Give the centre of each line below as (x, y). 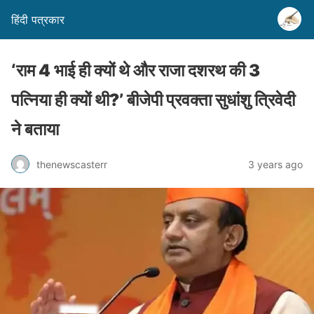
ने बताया (35, 129)
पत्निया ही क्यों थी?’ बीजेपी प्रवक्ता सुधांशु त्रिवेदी (153, 100)
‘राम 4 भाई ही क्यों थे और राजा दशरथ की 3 (136, 70)
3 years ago (275, 164)
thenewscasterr (72, 164)
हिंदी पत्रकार (38, 20)
